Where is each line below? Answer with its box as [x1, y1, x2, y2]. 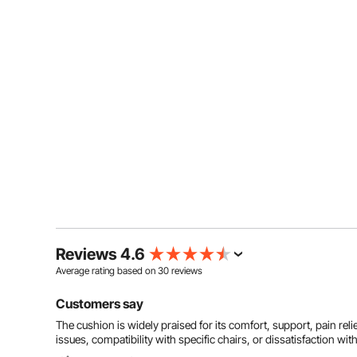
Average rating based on [56, 265, 158, 277]
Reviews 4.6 [56, 245, 145, 264]
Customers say [56, 296, 143, 312]
